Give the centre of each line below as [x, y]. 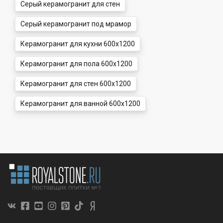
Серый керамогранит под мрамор [76, 24]
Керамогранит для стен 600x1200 [76, 84]
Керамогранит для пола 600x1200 [76, 64]
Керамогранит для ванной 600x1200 [80, 104]
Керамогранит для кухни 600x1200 [78, 44]
